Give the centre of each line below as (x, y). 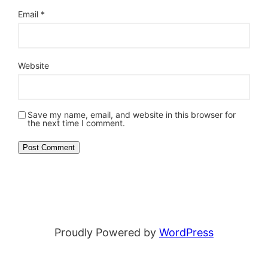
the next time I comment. (77, 123)
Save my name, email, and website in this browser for (132, 114)
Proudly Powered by (107, 232)
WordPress (186, 232)
